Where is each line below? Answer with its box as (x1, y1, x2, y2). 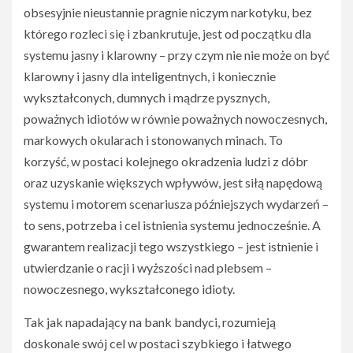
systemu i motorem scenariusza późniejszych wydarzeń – (24, 196, 329, 211)
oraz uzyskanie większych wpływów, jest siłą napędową (24, 175, 322, 190)
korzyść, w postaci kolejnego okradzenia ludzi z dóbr (24, 154, 308, 169)
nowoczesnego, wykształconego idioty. (24, 281, 235, 296)
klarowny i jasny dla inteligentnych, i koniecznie (24, 69, 276, 84)
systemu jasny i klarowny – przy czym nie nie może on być (24, 47, 329, 62)
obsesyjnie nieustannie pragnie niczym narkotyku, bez (24, 5, 312, 20)
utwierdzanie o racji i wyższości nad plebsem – (24, 260, 272, 275)
